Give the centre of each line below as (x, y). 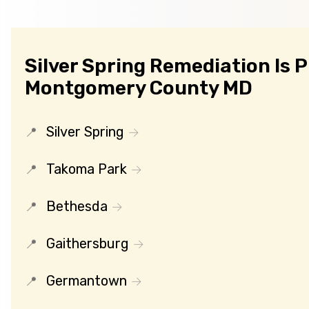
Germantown (87, 281)
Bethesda (77, 207)
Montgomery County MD (139, 88)
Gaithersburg (88, 244)
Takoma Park (87, 169)
